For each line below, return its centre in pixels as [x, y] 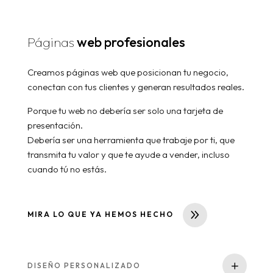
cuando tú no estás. [67, 169]
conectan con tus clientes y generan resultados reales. [136, 87]
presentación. [55, 125]
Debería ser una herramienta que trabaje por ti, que [131, 140]
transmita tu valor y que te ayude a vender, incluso [128, 154]
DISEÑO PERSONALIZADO [84, 265]
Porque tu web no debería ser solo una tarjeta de [125, 111]
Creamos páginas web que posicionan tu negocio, [128, 72]
